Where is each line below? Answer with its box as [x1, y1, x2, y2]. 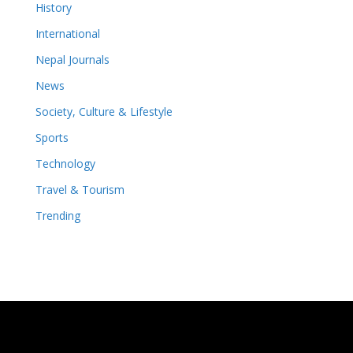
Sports [35, 129, 69, 145]
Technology [35, 155, 95, 171]
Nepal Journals [35, 51, 110, 67]
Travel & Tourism [35, 181, 124, 197]
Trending [35, 207, 80, 223]
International [35, 25, 100, 41]
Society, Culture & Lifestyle [35, 103, 173, 119]
